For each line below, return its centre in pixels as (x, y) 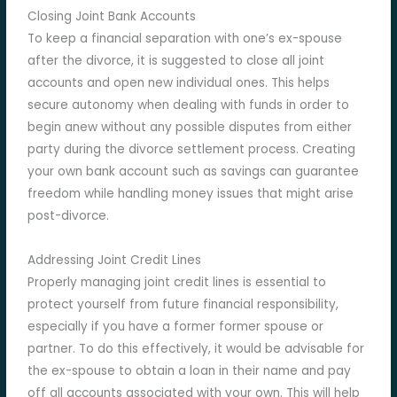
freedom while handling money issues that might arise (191, 194)
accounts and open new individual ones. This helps (179, 83)
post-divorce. (69, 216)
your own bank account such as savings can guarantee (194, 172)
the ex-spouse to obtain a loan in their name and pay (190, 371)
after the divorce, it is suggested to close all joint (176, 61)
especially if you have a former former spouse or (176, 327)
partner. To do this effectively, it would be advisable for (196, 349)
